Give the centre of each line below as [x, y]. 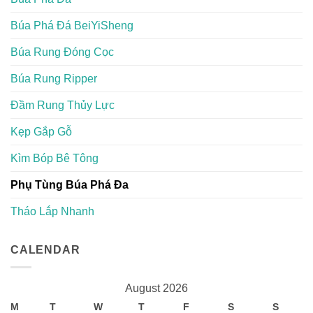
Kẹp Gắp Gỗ [41, 132]
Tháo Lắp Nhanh [52, 212]
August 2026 [156, 288]
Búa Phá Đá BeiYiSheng [72, 26]
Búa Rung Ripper [54, 79]
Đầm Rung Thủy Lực [63, 105]
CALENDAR [45, 250]
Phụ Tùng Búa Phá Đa [70, 185]
